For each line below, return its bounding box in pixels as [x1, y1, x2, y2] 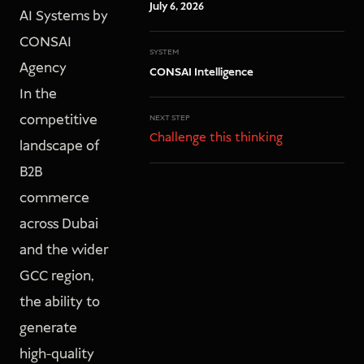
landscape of [19, 136, 99, 156]
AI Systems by [19, 6, 108, 26]
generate [19, 318, 77, 338]
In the [19, 84, 57, 104]
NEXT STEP [149, 112, 190, 123]
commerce [19, 188, 89, 208]
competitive [19, 110, 97, 130]
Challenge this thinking [149, 129, 283, 146]
